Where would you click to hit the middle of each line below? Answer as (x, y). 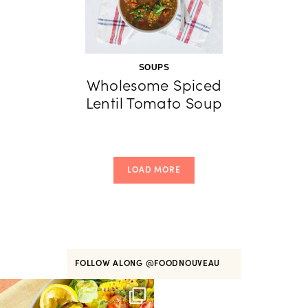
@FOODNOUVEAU (184, 263)
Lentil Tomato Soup (154, 103)
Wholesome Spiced (154, 85)
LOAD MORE (154, 169)
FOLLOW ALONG (110, 263)
